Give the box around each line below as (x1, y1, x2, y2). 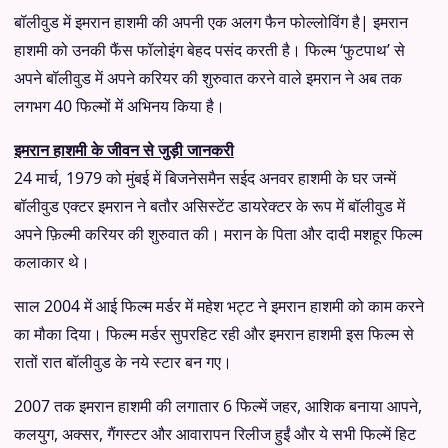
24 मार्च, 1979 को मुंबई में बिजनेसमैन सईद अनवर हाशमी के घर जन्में (14, 166, 396, 189)
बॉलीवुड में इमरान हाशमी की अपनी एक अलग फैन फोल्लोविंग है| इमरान (14, 10, 408, 33)
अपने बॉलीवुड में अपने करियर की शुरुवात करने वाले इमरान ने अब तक (14, 66, 402, 89)
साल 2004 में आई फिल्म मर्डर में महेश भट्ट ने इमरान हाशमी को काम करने (14, 294, 424, 317)
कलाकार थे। (14, 250, 90, 273)
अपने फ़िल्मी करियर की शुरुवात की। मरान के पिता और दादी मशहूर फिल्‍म (14, 222, 422, 245)
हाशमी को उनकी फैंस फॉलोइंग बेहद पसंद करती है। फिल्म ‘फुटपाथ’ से (14, 38, 405, 61)
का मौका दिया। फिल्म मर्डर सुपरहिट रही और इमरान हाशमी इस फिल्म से (14, 322, 414, 345)
